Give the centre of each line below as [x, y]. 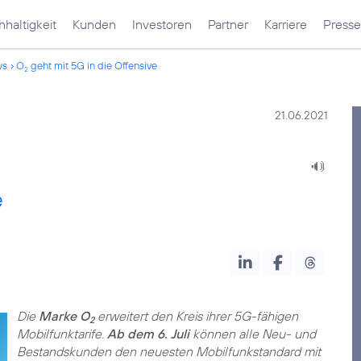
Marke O [64, 316]
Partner [228, 24]
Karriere [286, 24]
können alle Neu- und [252, 334]
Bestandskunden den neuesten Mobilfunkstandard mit [168, 351]
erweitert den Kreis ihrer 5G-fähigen [196, 316]
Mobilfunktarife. [62, 334]
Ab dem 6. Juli [148, 334]
